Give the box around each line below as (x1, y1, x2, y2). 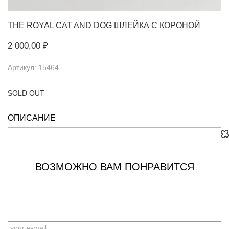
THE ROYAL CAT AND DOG (8, 21, 112, 30)
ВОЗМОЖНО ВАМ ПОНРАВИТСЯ (35, 161, 194, 173)
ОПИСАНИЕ (8, 113, 56, 123)
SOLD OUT (8, 89, 44, 98)
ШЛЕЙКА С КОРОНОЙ (112, 21, 200, 30)
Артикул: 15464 (8, 63, 59, 72)
